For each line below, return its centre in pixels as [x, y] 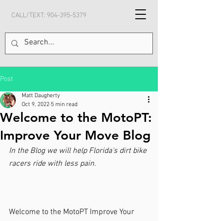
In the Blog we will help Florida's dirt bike [79, 151]
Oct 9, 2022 [36, 105]
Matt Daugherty [41, 96]
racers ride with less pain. [53, 164]
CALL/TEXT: [29, 16]
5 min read [64, 105]
